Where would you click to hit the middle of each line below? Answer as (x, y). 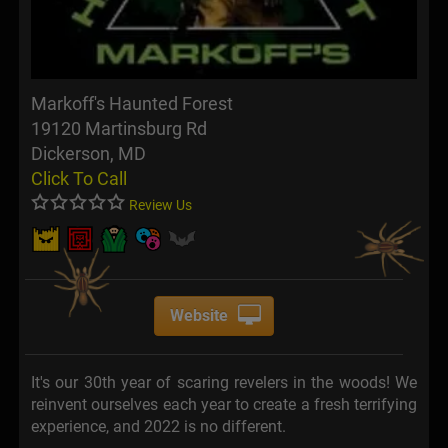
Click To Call (79, 179)
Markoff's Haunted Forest (132, 104)
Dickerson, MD (88, 154)
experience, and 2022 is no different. (158, 427)
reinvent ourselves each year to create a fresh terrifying (224, 405)
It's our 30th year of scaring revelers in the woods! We (224, 383)
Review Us (160, 205)
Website (199, 316)
